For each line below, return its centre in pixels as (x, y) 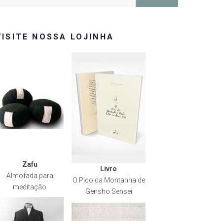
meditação (30, 187)
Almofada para (30, 175)
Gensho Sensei (109, 191)
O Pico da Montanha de (109, 180)
